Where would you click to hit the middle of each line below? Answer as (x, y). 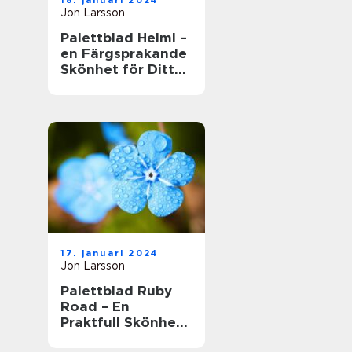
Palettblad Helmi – (124, 38)
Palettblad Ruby (116, 291)
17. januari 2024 (110, 253)
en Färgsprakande (124, 53)
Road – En (95, 306)
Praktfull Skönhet (121, 322)
